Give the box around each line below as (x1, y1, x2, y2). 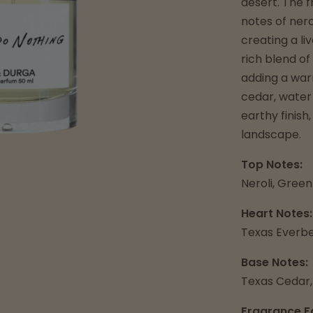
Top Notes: (241, 156, 303, 173)
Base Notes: (241, 254, 309, 270)
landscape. (241, 126, 302, 143)
